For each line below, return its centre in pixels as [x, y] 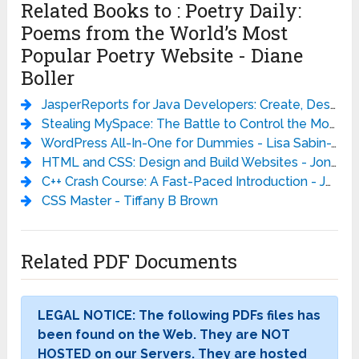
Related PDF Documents [129, 261]
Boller [48, 77]
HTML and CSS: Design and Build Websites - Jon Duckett [187, 162]
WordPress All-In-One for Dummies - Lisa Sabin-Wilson [186, 143]
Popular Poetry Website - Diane [162, 55]
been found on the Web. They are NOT [164, 334]
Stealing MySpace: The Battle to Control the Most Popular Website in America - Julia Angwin [186, 123]
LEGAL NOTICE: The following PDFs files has [179, 315]
